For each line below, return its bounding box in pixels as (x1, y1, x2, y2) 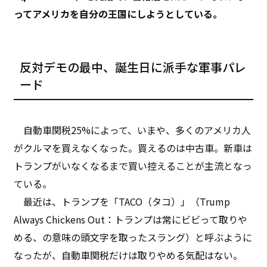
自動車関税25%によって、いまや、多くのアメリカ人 (14, 122, 252, 137)
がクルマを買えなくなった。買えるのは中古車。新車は (14, 140, 253, 155)
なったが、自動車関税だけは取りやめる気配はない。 (14, 247, 243, 262)
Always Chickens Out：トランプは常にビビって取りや (14, 212, 248, 226)
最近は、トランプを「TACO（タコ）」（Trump (14, 194, 231, 209)
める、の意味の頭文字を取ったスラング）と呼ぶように (14, 229, 253, 244)
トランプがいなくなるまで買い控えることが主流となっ (14, 158, 253, 173)
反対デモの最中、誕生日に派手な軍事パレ (20, 58, 247, 76)
